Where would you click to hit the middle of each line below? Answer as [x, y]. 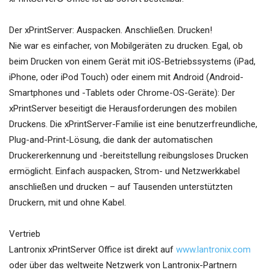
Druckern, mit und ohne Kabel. [67, 203]
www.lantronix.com [213, 250]
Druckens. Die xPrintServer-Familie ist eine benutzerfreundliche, [133, 124]
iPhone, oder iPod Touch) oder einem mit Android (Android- [126, 77]
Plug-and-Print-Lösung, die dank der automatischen [111, 140]
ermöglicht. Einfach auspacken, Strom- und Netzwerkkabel [124, 171]
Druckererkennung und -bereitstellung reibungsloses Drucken [129, 156]
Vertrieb [25, 234]
